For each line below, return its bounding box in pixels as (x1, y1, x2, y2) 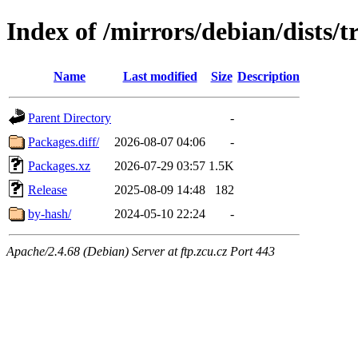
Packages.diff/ (28, 134, 99, 149)
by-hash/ (28, 206, 71, 221)
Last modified (122, 69, 197, 83)
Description (237, 69, 300, 83)
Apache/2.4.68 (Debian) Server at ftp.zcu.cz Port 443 (6, 244, 275, 258)
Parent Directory (28, 110, 111, 125)
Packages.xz (28, 158, 90, 173)
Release (28, 182, 67, 197)
